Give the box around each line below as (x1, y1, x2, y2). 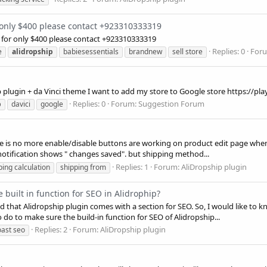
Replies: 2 (35, 224, 67, 235)
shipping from (60, 162, 106, 172)
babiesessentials (63, 46, 119, 57)
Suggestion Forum (138, 98, 204, 109)
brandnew (129, 46, 162, 57)
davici (11, 98, 30, 109)
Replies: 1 (116, 161, 148, 172)
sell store (172, 46, 203, 57)
